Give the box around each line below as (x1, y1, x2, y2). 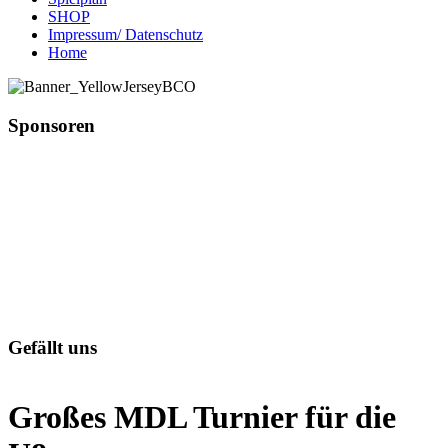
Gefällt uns (8, 337, 97, 359)
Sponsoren (8, 114, 95, 136)
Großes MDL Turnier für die (8, 399, 396, 436)
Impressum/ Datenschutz (48, 26, 203, 43)
